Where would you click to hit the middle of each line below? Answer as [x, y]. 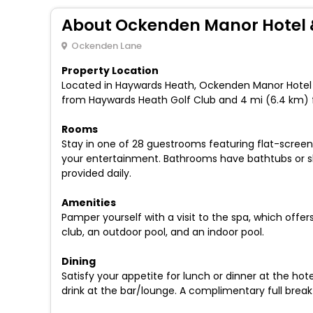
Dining [79, 261]
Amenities [89, 202]
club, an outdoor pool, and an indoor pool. [163, 232]
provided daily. [96, 173]
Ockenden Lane [106, 45]
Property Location [110, 70]
